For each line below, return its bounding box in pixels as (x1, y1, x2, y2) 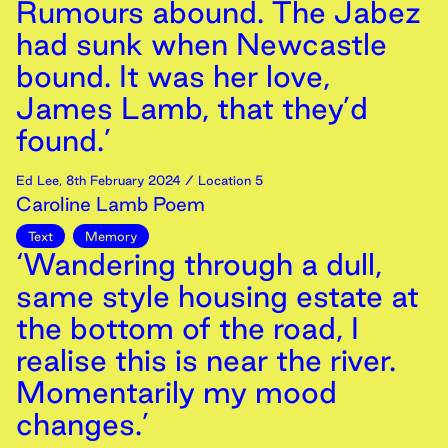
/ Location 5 (181, 173, 263, 187)
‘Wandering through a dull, (16, 247, 382, 281)
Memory (85, 229, 137, 243)
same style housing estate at (16, 279, 419, 313)
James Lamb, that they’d (16, 91, 368, 125)
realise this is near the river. (16, 343, 396, 377)
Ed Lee (16, 173, 59, 187)
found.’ (16, 123, 111, 157)
